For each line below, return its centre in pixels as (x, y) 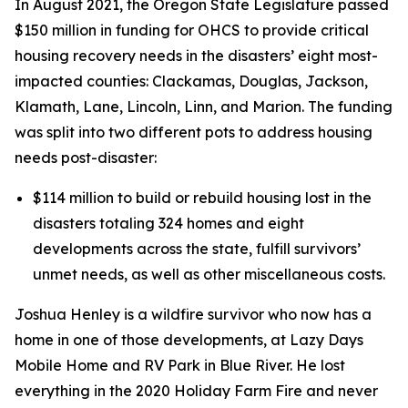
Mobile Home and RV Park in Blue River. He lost (180, 365)
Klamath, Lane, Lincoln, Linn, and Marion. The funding (204, 107)
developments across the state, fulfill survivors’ (197, 249)
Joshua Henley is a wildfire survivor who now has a (193, 314)
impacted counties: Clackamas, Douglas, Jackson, (191, 81)
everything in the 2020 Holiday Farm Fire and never (196, 391)
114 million (78, 198)
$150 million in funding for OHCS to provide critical (192, 30)
